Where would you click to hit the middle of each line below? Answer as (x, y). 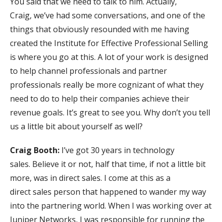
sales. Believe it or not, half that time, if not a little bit (108, 164)
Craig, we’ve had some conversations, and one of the (108, 15)
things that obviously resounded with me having (100, 29)
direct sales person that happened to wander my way (108, 192)
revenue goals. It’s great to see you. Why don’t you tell (110, 112)
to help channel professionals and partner (88, 71)
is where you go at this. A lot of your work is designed (109, 57)
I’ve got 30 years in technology (117, 150)
